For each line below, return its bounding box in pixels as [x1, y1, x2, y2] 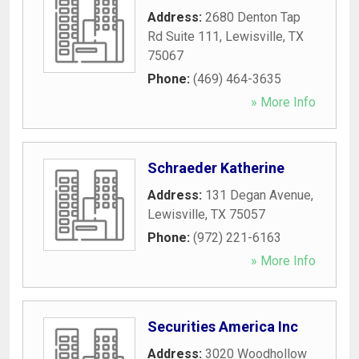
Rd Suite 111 [147, 28, 220, 44]
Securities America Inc [147, 317, 298, 335]
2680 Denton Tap [205, 9, 301, 25]
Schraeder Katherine [147, 159, 284, 176]
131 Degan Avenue [205, 187, 311, 203]
